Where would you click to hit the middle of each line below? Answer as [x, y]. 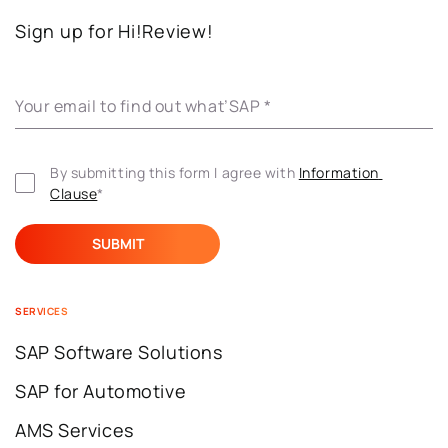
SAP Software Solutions [119, 352]
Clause [74, 193]
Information [338, 172]
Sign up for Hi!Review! [114, 31]
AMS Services [74, 430]
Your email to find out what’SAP [139, 106]
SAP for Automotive [101, 391]
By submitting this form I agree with [174, 172]
